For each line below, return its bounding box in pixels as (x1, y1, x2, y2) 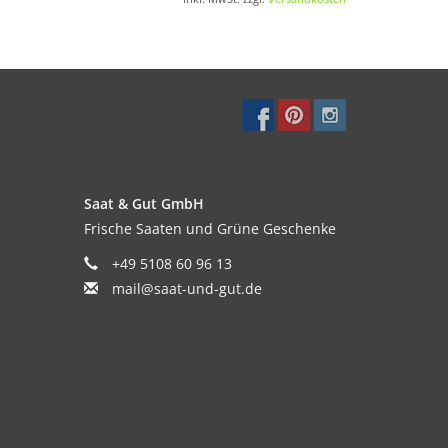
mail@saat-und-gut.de (111, 278, 262, 298)
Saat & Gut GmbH (83, 193, 204, 213)
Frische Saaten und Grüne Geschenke (83, 218, 336, 238)
